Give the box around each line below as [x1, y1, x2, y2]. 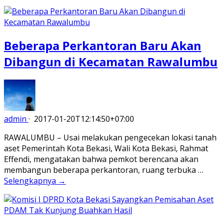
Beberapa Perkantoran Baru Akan [4, 37, 201, 54]
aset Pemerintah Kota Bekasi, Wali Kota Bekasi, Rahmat [4, 142, 208, 154]
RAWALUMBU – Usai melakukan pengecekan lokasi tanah [4, 132, 217, 143]
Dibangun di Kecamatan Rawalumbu [4, 53, 218, 70]
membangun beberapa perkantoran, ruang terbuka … [4, 164, 203, 175]
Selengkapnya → [4, 175, 66, 186]
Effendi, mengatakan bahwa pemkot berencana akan [4, 153, 198, 165]
